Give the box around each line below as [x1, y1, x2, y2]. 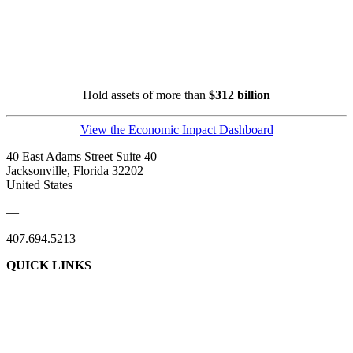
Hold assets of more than [83, 88, 209, 102]
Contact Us [148, 312, 205, 326]
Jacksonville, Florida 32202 [6, 164, 143, 178]
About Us [152, 285, 201, 299]
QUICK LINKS [6, 258, 91, 273]
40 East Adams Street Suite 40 [6, 150, 157, 164]
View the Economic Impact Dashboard [80, 123, 273, 137]
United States [6, 178, 72, 192]
